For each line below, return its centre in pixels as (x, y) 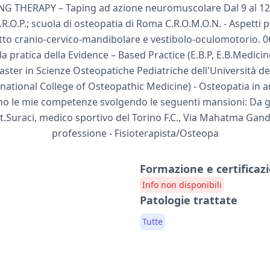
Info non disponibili (182, 184)
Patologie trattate (189, 200)
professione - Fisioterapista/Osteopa (135, 133)
